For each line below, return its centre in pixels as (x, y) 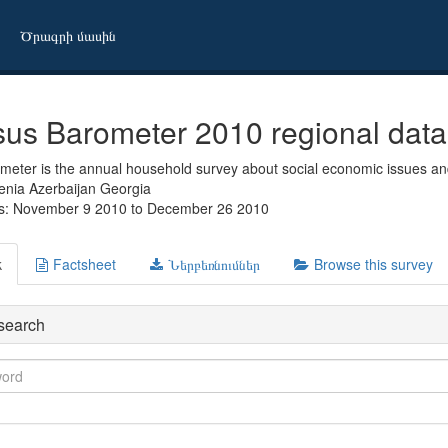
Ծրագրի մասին (68, 35)
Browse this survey (373, 264)
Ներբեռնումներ (214, 264)
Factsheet (84, 264)
